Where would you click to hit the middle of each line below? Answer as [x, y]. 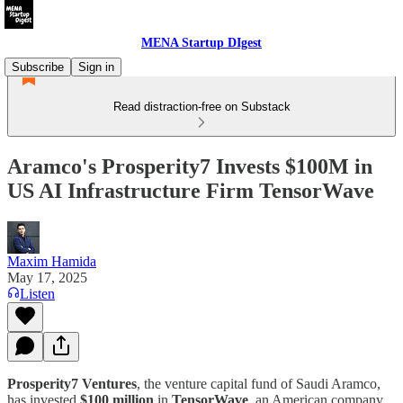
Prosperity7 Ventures [72, 383]
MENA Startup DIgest [201, 43]
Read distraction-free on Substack [201, 107]
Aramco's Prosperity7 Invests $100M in [190, 166]
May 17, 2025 [47, 277]
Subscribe [38, 67]
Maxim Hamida [52, 261]
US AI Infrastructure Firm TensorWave [191, 190]
